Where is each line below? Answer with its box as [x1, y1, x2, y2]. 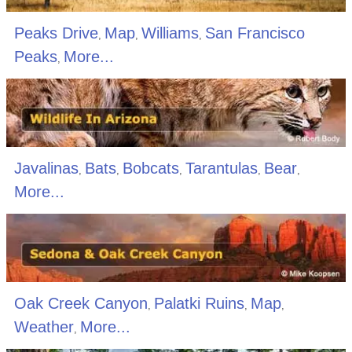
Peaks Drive [13, 24, 98, 42]
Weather [13, 317, 74, 335]
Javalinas [13, 159, 79, 177]
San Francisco [204, 24, 305, 42]
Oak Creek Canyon [13, 294, 148, 312]
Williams [141, 24, 199, 42]
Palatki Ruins [153, 294, 244, 312]
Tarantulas [185, 159, 258, 177]
